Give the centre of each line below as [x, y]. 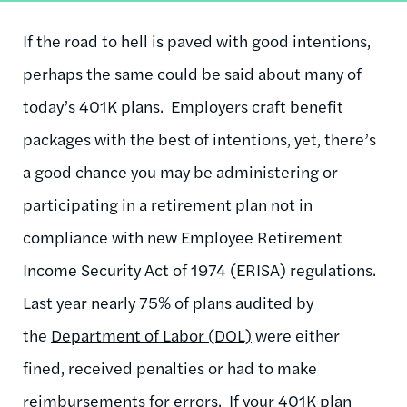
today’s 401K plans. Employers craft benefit [183, 105]
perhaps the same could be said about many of [192, 73]
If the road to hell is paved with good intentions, [197, 40]
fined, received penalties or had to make [170, 367]
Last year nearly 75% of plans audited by [168, 302]
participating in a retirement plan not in [168, 203]
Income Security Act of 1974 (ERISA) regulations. [201, 269]
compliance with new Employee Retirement [183, 236]
